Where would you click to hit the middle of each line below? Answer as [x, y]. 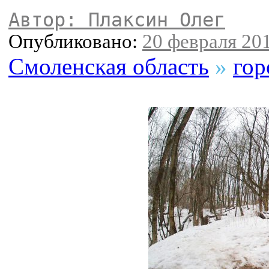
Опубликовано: [75, 42]
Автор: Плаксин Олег [117, 20]
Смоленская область [109, 67]
